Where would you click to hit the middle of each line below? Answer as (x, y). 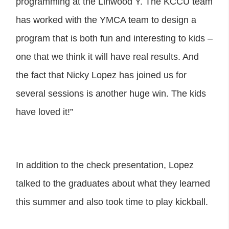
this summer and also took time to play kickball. (112, 202)
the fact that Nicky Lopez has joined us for (101, 75)
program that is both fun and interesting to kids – (114, 38)
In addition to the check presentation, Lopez (105, 165)
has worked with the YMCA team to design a (106, 20)
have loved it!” (44, 112)
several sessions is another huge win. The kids (111, 93)
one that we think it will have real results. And (107, 56)
